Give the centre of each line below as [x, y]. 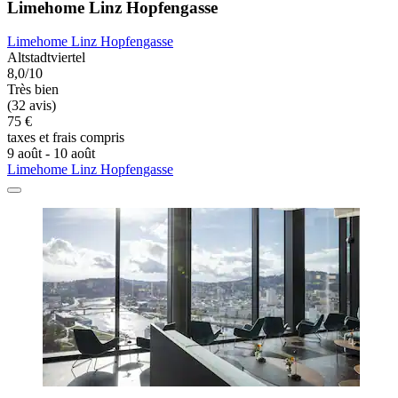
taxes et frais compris [66, 138]
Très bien [33, 90]
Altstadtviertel [46, 58]
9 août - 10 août [51, 154]
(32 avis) [32, 106]
